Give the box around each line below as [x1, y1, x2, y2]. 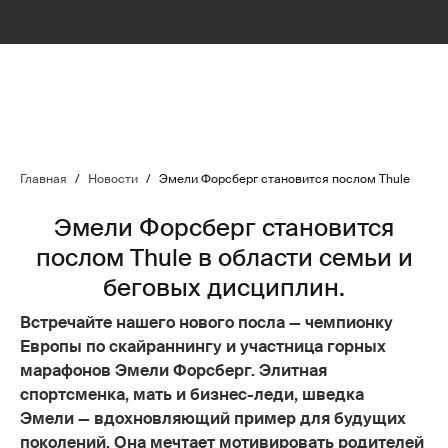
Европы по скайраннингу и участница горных [20, 336, 386, 357]
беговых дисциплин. [103, 272, 345, 303]
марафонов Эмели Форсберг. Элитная [20, 360, 327, 381]
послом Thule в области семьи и [35, 242, 413, 273]
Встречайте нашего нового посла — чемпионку [20, 312, 393, 333]
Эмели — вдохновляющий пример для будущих [20, 408, 406, 429]
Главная [20, 171, 67, 187]
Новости [88, 171, 138, 187]
